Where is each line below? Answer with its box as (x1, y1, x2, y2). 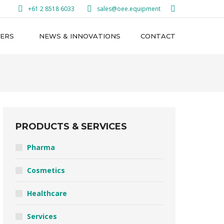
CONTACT (140, 31, 175, 40)
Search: (170, 4, 190, 12)
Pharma (27, 142, 55, 152)
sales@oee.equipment (97, 4, 160, 13)
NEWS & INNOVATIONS (39, 31, 120, 40)
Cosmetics (27, 165, 65, 175)
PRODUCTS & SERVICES (15, 121, 127, 132)
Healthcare (27, 188, 67, 198)
